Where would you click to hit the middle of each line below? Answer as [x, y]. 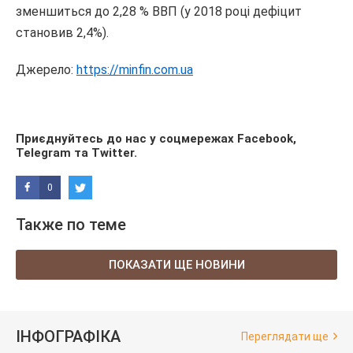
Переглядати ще [285, 336]
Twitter [113, 153]
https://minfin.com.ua [135, 70]
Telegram [43, 153]
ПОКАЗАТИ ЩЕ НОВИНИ [176, 265]
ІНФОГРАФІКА [68, 336]
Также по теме [71, 225]
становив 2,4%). [62, 33]
